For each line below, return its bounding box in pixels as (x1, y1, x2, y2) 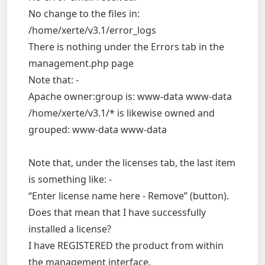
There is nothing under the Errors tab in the (28, 40, 224, 53)
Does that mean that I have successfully (28, 206, 206, 219)
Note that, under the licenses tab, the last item (28, 156, 235, 169)
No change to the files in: (28, 7, 140, 20)
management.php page (28, 57, 134, 70)
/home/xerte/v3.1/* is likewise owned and (28, 106, 215, 119)
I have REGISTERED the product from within (28, 239, 224, 252)
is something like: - (28, 173, 112, 186)
